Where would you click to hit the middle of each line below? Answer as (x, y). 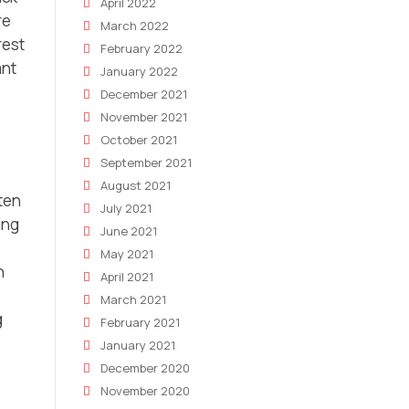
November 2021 (144, 117)
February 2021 (140, 322)
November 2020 (145, 391)
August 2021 (136, 185)
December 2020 (145, 368)
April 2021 (127, 277)
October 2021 (139, 140)
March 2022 (135, 26)
